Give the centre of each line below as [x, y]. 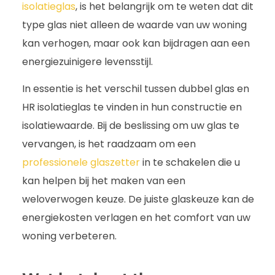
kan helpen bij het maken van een [104, 181]
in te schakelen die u [190, 163]
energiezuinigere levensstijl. [87, 61]
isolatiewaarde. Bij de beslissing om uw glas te [131, 126]
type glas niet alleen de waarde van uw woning [134, 25]
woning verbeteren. [69, 236]
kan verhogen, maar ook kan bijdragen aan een [136, 43]
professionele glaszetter [81, 163]
